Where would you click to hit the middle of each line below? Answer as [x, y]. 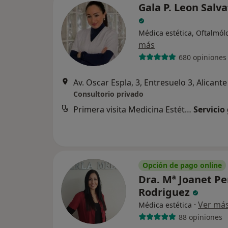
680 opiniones [202, 57]
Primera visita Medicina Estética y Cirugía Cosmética [188, 110]
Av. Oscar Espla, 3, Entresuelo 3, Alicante [150, 83]
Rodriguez [165, 192]
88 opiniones [200, 217]
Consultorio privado [108, 94]
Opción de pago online [182, 165]
